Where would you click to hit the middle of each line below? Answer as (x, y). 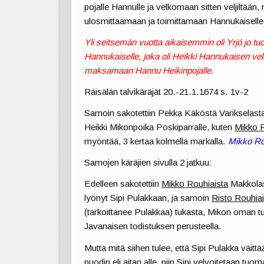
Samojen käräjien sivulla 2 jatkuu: (148, 163)
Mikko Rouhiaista (195, 184)
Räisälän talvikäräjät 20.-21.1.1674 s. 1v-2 (166, 91)
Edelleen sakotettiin (123, 184)
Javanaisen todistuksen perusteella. (153, 226)
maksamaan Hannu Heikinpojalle (148, 70)
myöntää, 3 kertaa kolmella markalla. (156, 141)
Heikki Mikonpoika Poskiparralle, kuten (160, 127)
